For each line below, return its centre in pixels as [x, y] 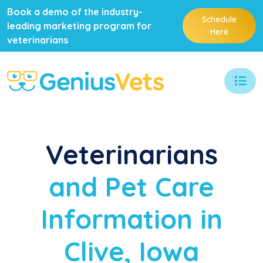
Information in [131, 219]
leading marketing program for [79, 26]
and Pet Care [131, 187]
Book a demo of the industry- [75, 12]
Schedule [219, 19]
